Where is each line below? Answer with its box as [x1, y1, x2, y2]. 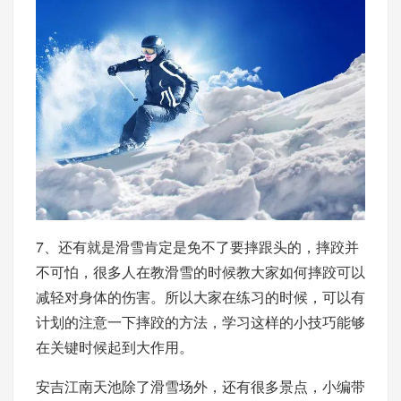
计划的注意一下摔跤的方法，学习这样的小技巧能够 [36, 311, 365, 332]
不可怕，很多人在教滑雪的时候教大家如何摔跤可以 [36, 260, 365, 282]
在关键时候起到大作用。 [36, 336, 193, 357]
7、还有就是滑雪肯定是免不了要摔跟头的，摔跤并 [36, 235, 359, 257]
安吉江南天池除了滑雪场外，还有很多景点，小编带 [36, 375, 365, 397]
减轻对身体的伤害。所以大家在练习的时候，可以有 [36, 286, 365, 307]
